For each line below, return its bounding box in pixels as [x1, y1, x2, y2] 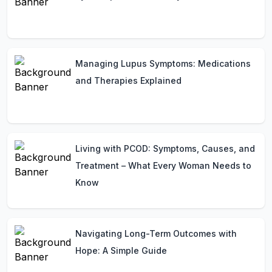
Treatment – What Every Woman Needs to [75, 160, 251, 171]
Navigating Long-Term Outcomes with [75, 228, 237, 239]
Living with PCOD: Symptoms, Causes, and [75, 143, 255, 154]
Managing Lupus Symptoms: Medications [75, 58, 251, 69]
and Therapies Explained [75, 75, 182, 86]
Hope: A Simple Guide [75, 245, 167, 256]
